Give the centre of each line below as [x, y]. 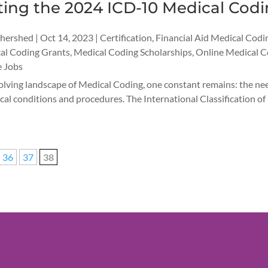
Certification [126, 38]
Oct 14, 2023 [66, 38]
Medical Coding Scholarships [133, 52]
